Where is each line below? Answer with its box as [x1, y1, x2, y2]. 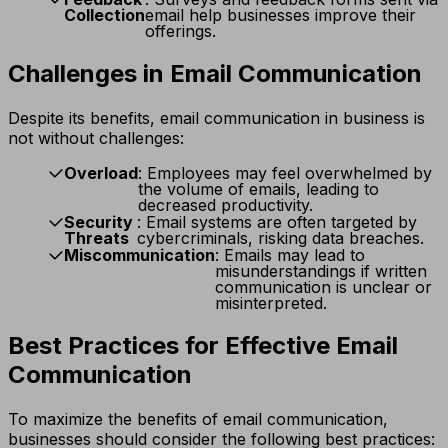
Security [64, 212, 133, 233]
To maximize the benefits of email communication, [8, 408, 388, 429]
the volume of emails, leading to [138, 179, 379, 200]
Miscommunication [64, 245, 215, 266]
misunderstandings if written [215, 261, 427, 282]
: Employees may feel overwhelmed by [138, 163, 432, 184]
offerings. [145, 21, 216, 42]
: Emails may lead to [215, 245, 365, 266]
